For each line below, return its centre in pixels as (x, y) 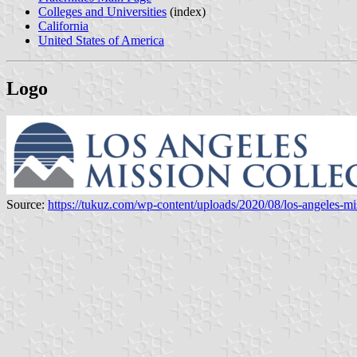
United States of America (101, 40)
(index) (186, 11)
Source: (27, 204)
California (63, 25)
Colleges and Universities (102, 11)
